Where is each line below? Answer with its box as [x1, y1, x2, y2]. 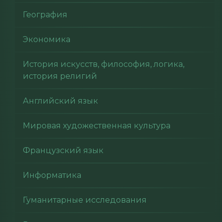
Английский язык [23, 96, 98, 106]
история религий [23, 71, 97, 81]
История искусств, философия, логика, [23, 59, 184, 69]
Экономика [23, 35, 70, 44]
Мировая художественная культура [23, 121, 170, 130]
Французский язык [23, 146, 104, 155]
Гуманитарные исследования [23, 195, 147, 205]
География [23, 10, 67, 19]
